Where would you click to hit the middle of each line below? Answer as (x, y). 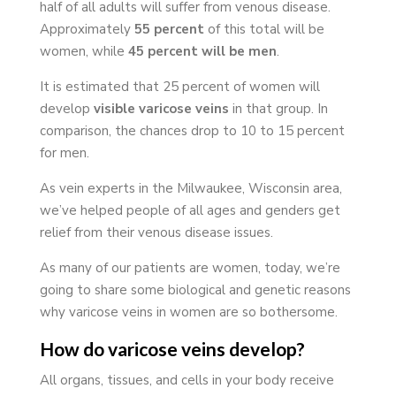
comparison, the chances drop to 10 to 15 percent (192, 130)
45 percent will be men (200, 51)
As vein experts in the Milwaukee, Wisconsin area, (190, 188)
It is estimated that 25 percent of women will (179, 86)
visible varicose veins (161, 108)
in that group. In (278, 108)
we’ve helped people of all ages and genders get (190, 210)
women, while (82, 51)
